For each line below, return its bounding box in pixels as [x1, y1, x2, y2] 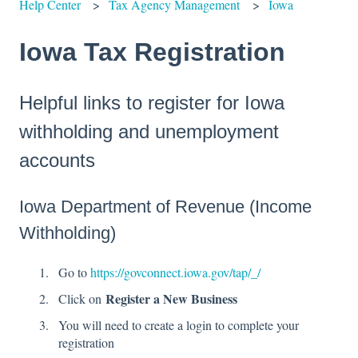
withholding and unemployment [19, 121, 279, 143]
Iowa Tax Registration [19, 37, 285, 66]
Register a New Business [105, 289, 237, 308]
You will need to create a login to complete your [58, 316, 299, 334]
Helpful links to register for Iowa [19, 92, 284, 114]
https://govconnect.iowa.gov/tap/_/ [90, 264, 261, 281]
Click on [58, 290, 105, 308]
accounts [19, 149, 95, 172]
